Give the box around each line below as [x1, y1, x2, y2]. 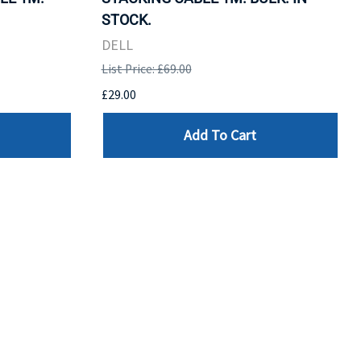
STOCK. [101, 10, 151, 28]
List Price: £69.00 [101, 60, 192, 77]
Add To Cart [184, 126, 257, 145]
